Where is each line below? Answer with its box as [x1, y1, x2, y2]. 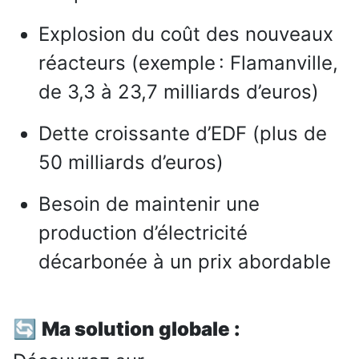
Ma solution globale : [42, 317, 240, 341]
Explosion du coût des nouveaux [38, 22, 333, 46]
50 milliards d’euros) [38, 151, 224, 175]
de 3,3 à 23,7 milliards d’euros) [38, 80, 319, 104]
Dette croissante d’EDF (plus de [38, 122, 327, 146]
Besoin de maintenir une [38, 192, 260, 216]
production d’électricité [38, 221, 248, 245]
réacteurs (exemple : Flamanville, [38, 51, 338, 75]
